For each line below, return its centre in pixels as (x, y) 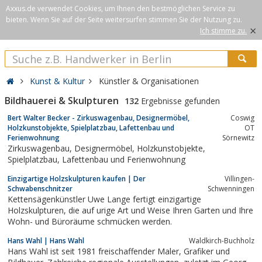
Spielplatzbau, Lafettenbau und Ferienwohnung (124, 159)
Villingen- (239, 178)
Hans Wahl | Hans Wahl (46, 240)
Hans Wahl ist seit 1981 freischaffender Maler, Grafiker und (96, 251)
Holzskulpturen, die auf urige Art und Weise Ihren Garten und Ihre (38, 210)
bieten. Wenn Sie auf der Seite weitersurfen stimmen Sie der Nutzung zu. (124, 20)
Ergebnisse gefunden (179, 101)
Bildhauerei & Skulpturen (62, 101)
